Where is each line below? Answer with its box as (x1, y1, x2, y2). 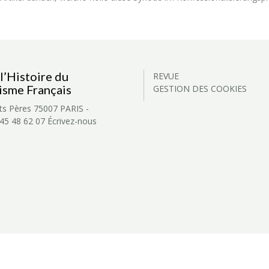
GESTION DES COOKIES (153, 83, 247, 94)
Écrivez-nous (47, 115, 97, 127)
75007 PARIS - (34, 103, 89, 114)
